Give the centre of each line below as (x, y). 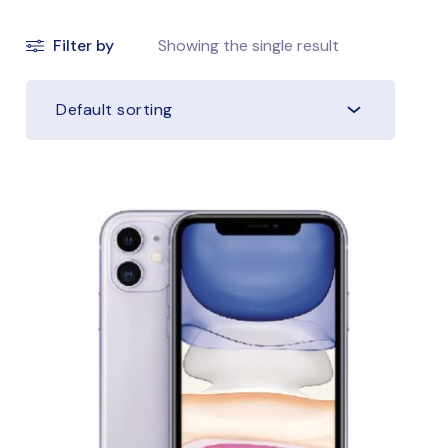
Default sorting (114, 109)
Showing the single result (249, 45)
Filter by (84, 45)
